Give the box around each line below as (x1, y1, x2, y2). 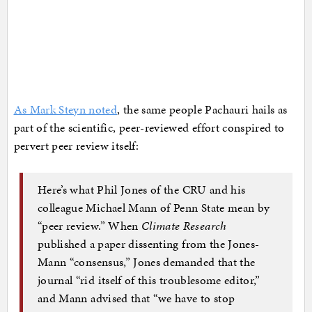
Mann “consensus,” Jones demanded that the (38, 253, 256, 270)
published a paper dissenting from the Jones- (38, 235, 260, 252)
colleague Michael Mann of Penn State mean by (38, 198, 270, 216)
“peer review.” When (38, 217, 141, 234)
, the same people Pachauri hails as (117, 101, 288, 118)
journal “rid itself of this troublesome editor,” (38, 271, 260, 288)
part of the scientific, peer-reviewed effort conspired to (13, 119, 285, 136)
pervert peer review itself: (13, 137, 139, 155)
